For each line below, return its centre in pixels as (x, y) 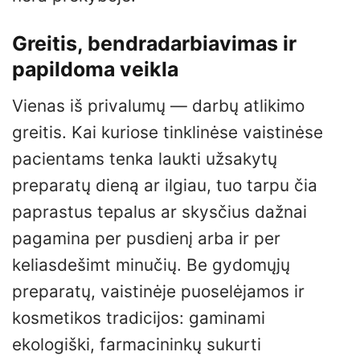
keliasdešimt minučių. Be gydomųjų (151, 264)
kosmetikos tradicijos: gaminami (139, 317)
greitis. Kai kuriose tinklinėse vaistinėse (168, 132)
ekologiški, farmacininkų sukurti (137, 344)
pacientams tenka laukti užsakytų (145, 158)
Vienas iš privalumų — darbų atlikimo (158, 105)
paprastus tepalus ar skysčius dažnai (160, 211)
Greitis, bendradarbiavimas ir (154, 44)
